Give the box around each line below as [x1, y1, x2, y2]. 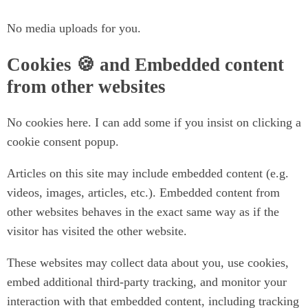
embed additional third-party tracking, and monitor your [7, 275, 287, 289]
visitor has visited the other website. [7, 224, 187, 239]
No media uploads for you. [7, 21, 141, 36]
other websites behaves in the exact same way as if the [7, 205, 279, 219]
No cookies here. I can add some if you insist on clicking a [7, 115, 301, 130]
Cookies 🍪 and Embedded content [7, 54, 284, 75]
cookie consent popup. [7, 135, 119, 149]
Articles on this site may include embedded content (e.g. [7, 166, 289, 181]
